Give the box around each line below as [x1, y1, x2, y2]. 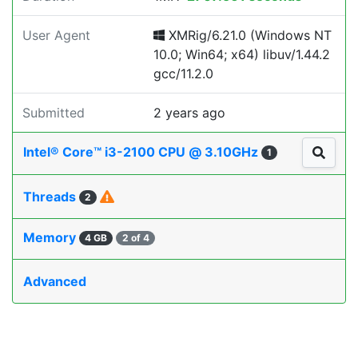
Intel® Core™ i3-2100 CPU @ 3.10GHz [23, 144, 261, 161]
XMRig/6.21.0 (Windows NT [165, 27, 332, 43]
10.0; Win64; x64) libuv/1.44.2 [153, 46, 330, 62]
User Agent [22, 27, 90, 43]
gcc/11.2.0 [153, 66, 213, 82]
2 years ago [153, 105, 225, 121]
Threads [23, 189, 79, 205]
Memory [23, 229, 79, 246]
